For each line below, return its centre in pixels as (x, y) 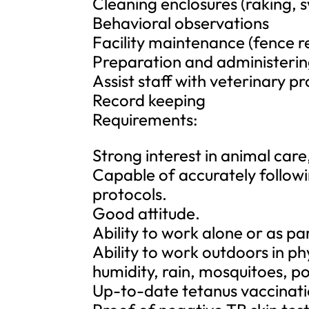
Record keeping (149, 100)
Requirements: (146, 119)
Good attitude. (147, 213)
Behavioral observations (181, 23)
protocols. (130, 194)
